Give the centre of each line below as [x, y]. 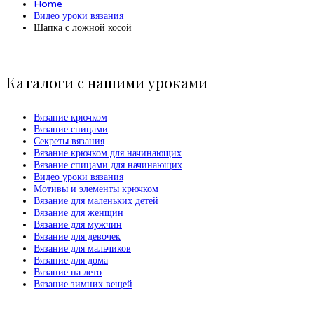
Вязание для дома [71, 261]
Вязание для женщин [78, 213]
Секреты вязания [69, 142]
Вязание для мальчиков [82, 249]
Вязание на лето [68, 273]
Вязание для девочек [77, 237]
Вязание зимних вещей [83, 285]
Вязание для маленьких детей [96, 201]
